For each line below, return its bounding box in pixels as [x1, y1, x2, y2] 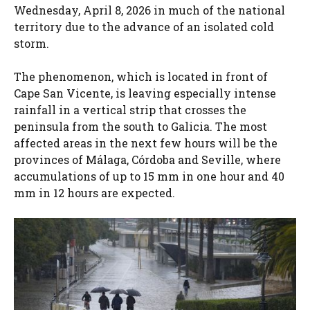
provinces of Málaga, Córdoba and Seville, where [14, 152, 281, 167]
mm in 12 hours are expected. [14, 185, 175, 200]
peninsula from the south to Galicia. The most [14, 118, 267, 134]
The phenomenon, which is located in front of [14, 69, 268, 84]
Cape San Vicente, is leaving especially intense [14, 85, 276, 100]
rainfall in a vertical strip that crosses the [14, 102, 246, 117]
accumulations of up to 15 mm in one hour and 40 [14, 168, 284, 183]
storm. [14, 35, 49, 51]
